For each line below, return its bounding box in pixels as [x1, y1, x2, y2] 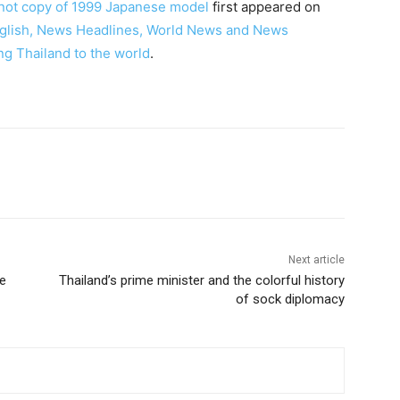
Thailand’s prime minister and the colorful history [58, 271, 345, 288]
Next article [287, 253, 345, 266]
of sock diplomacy [235, 290, 345, 307]
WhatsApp [95, 165, 142, 179]
